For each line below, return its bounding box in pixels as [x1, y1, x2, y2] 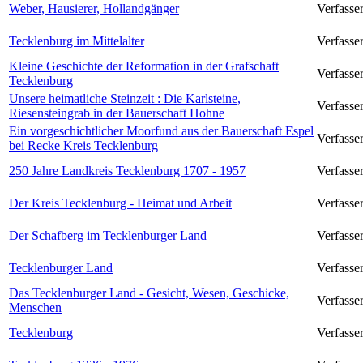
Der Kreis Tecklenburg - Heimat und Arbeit [9, 195, 232, 210]
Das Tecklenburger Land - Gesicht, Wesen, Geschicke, [9, 285, 289, 300]
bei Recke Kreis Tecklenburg [9, 138, 158, 152]
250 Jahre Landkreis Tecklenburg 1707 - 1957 [9, 163, 246, 177]
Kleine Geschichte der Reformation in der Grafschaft [9, 58, 279, 73]
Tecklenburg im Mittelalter [9, 33, 144, 48]
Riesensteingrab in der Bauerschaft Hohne [9, 105, 224, 120]
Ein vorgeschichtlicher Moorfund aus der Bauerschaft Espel [9, 123, 314, 138]
